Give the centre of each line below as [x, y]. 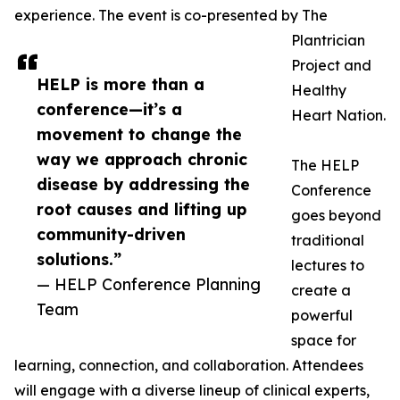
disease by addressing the [143, 184]
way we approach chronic [142, 159]
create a [321, 291]
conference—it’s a [109, 109]
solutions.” [79, 259]
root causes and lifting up [142, 209]
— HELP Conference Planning [149, 284]
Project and [331, 66]
